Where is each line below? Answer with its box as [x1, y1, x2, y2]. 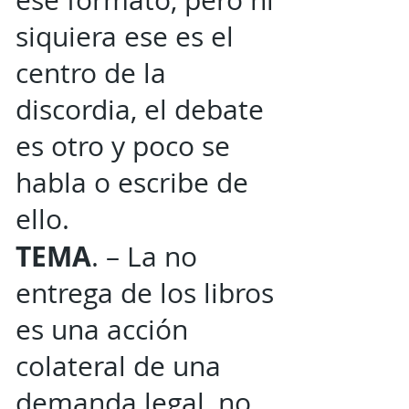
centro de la [16, 55, 166, 91]
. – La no [91, 238, 197, 275]
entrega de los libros [16, 275, 274, 311]
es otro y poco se [16, 128, 230, 164]
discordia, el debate [16, 91, 264, 128]
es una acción [16, 311, 188, 348]
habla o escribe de [16, 164, 248, 201]
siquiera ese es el [16, 18, 234, 55]
